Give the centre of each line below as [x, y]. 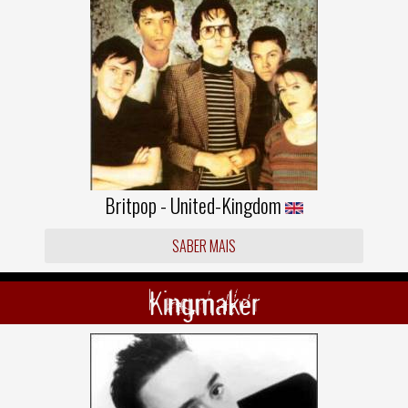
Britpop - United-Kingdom [195, 205]
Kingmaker [204, 303]
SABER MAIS [204, 246]
